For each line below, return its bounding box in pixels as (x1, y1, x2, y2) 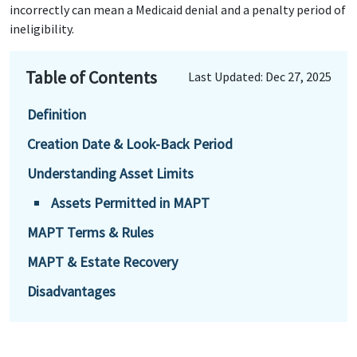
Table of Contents (25, 66, 157, 88)
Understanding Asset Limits (27, 164, 194, 182)
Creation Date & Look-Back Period (27, 135, 233, 153)
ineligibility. (10, 21, 74, 37)
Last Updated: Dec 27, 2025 (188, 69, 331, 84)
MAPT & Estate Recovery (27, 253, 178, 271)
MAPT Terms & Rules (27, 223, 154, 241)
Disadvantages (27, 282, 116, 300)
